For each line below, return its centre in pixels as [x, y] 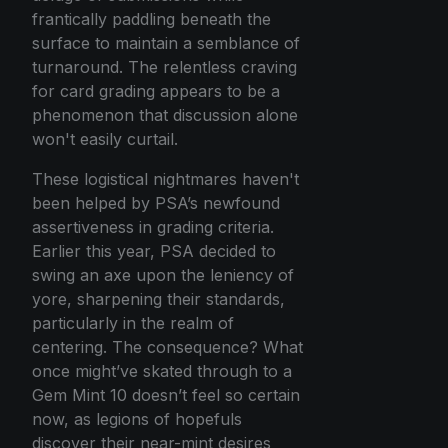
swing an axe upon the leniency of [163, 274]
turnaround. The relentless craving [164, 66]
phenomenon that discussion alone [165, 114]
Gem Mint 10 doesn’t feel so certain [166, 394]
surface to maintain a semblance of [166, 42]
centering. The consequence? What [167, 346]
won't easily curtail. [105, 138]
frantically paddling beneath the [151, 18]
